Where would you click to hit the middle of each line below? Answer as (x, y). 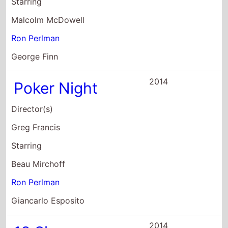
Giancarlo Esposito (48, 200)
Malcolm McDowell (48, 20)
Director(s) (32, 109)
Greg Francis (36, 127)
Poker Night (56, 88)
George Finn (35, 56)
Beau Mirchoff (38, 164)
